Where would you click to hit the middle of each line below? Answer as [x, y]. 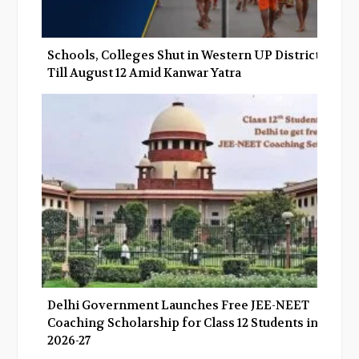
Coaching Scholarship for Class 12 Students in [183, 323]
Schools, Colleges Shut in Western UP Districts [187, 55]
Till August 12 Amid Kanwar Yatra [144, 73]
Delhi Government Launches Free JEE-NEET [178, 306]
